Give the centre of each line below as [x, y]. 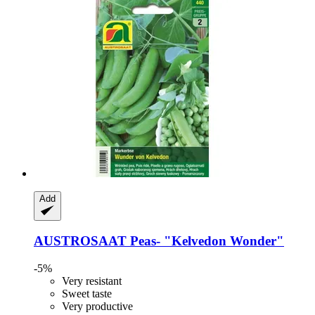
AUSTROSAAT [80, 241]
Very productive [97, 307]
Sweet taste [87, 294]
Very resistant [92, 281]
